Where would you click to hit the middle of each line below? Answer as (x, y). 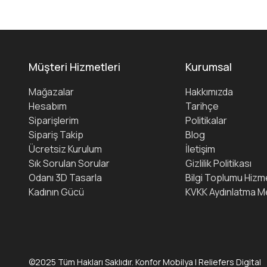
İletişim (200, 149)
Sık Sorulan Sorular (69, 164)
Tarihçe (202, 106)
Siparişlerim (54, 121)
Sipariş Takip (56, 135)
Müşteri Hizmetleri (74, 67)
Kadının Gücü (56, 192)
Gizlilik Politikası (218, 164)
